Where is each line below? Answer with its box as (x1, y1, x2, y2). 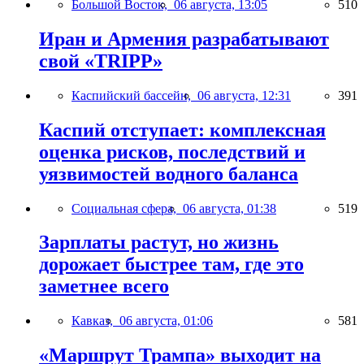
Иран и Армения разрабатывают (39, 28, 329, 50)
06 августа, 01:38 (183, 201, 276, 215)
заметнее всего (39, 275, 169, 297)
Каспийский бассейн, (71, 88, 197, 102)
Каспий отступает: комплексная (39, 119, 326, 141)
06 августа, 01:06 (119, 314, 213, 328)
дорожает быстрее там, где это (39, 253, 304, 275)
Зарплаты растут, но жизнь (39, 232, 279, 253)
